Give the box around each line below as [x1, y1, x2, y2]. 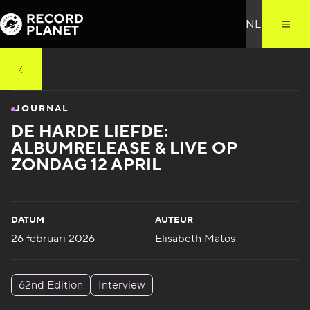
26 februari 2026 [10, 232, 95, 246]
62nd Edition [18, 278, 83, 292]
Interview [98, 278, 145, 292]
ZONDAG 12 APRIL [10, 154, 161, 176]
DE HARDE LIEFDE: [10, 121, 168, 143]
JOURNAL [15, 103, 69, 114]
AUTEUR [155, 215, 193, 226]
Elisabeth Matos [155, 232, 235, 246]
